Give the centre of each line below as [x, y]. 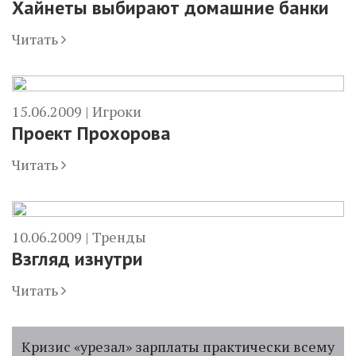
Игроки [117, 111]
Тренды [119, 237]
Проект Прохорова [91, 133]
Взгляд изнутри [77, 259]
